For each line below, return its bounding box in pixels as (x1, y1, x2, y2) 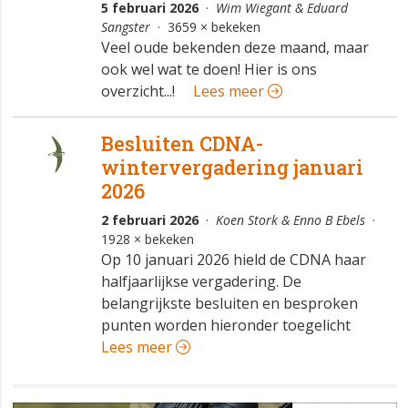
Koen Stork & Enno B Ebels (215, 211, 365, 229)
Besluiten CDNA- (100, 130, 263, 158)
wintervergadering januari (100, 154, 363, 181)
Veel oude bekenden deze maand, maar (100, 37, 369, 58)
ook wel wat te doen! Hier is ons (100, 59, 317, 80)
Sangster (100, 18, 150, 36)
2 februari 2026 (100, 211, 199, 229)
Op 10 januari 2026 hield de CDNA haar (100, 250, 366, 270)
